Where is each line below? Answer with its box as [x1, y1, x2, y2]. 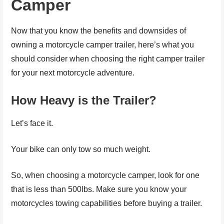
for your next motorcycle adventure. [11, 68, 135, 77]
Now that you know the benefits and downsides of [11, 26, 186, 35]
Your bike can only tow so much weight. [11, 144, 151, 153]
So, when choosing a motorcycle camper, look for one [11, 170, 200, 179]
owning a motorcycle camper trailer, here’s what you [11, 40, 194, 49]
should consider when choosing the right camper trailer [11, 54, 205, 63]
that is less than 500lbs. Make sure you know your [11, 184, 187, 193]
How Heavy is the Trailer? [11, 93, 157, 107]
